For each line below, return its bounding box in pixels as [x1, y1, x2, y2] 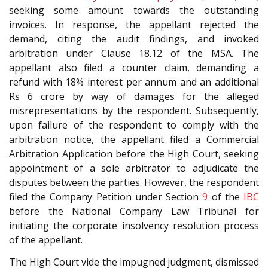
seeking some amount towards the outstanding [9, 4, 259, 17]
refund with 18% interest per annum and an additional [9, 75, 259, 89]
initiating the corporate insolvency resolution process [9, 219, 259, 233]
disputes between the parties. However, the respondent [9, 176, 259, 190]
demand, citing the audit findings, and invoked [9, 32, 259, 46]
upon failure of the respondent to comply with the [9, 118, 259, 132]
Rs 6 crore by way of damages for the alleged [9, 90, 259, 103]
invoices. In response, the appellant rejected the [9, 18, 259, 32]
